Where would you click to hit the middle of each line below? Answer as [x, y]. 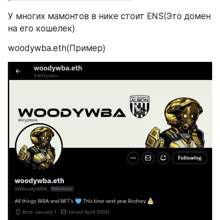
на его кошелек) [41, 28]
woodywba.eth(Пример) [57, 48]
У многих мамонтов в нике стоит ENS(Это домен [109, 16]
